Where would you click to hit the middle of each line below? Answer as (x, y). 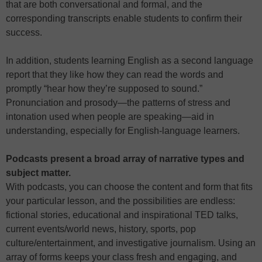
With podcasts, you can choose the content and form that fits (129, 187)
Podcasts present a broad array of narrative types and (125, 159)
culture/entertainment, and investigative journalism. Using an (131, 243)
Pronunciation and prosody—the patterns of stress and (118, 103)
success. (24, 33)
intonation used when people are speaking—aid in (110, 117)
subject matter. (38, 173)
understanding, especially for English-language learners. (123, 131)
